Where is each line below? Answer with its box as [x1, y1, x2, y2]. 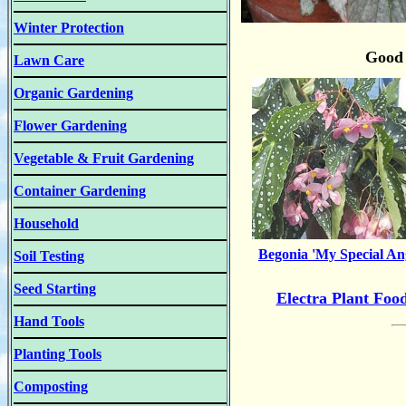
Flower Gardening [14, 118, 127, 133]
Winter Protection [14, 20, 124, 35]
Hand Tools [14, 314, 84, 329]
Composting [14, 379, 88, 394]
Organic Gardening [14, 85, 133, 101]
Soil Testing [14, 248, 84, 264]
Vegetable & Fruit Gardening [14, 150, 194, 166]
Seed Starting [14, 281, 96, 296]
